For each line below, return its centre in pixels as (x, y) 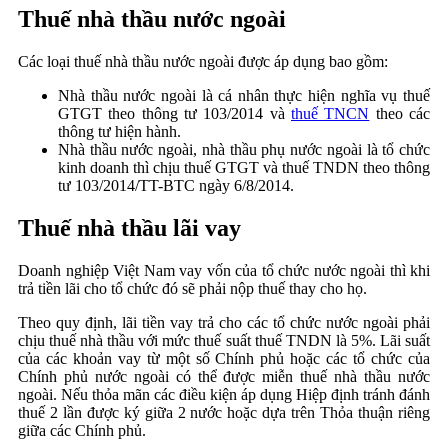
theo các (400, 114)
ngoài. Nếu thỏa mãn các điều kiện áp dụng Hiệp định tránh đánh (224, 395)
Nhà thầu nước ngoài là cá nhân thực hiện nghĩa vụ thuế (244, 96)
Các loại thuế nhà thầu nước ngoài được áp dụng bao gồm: (203, 62)
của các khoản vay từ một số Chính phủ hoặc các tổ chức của (224, 359)
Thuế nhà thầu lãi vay (129, 228)
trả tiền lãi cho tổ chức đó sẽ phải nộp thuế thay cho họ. (192, 289)
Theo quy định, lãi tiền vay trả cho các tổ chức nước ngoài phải (224, 323)
